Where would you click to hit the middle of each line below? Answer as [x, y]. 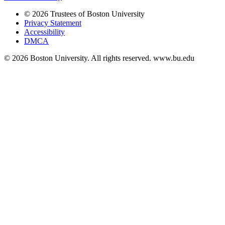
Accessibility [44, 32]
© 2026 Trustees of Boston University [84, 14]
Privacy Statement [53, 23]
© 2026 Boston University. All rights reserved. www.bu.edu [99, 58]
